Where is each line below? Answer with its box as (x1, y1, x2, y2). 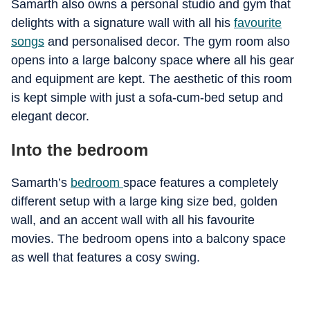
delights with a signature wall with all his (11, 16, 234, 30)
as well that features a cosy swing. (11, 250, 200, 264)
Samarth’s (11, 176, 71, 190)
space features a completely (123, 176, 278, 190)
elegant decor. (11, 109, 89, 123)
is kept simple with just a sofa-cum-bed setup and (11, 91, 283, 104)
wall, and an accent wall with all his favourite (11, 213, 255, 227)
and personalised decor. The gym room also (44, 35, 290, 48)
